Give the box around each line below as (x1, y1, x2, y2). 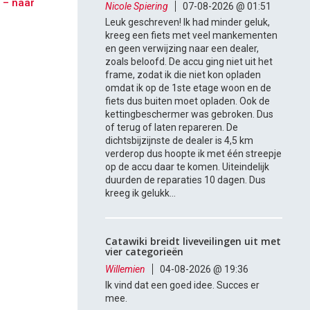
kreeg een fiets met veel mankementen (105, 30, 278, 42)
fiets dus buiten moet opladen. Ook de (105, 95, 271, 107)
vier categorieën (105, 245, 184, 259)
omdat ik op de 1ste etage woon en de (105, 82, 272, 94)
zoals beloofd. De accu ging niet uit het (105, 56, 273, 68)
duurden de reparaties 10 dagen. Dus (105, 174, 266, 186)
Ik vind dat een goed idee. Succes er (105, 280, 260, 291)
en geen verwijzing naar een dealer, (105, 43, 259, 55)
